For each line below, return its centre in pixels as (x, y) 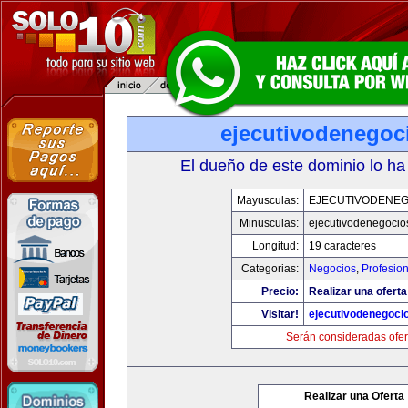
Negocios (332, 269)
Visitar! (280, 314)
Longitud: (275, 246)
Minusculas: (269, 223)
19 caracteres (342, 246)
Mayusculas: (268, 200)
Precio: (280, 291)
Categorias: (270, 269)
